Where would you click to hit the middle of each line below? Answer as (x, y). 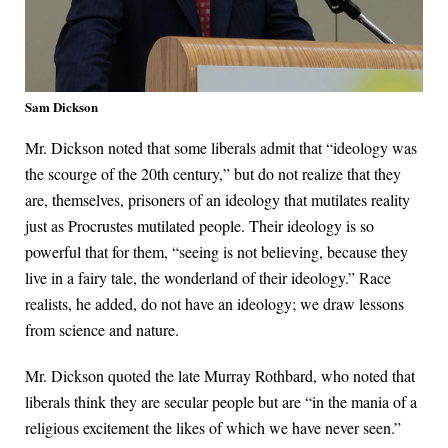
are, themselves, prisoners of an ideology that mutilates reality (217, 200)
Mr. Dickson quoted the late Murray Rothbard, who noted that (220, 376)
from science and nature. (102, 330)
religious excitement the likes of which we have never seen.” (213, 428)
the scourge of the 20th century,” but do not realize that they (213, 174)
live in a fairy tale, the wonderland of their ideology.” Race (208, 278)
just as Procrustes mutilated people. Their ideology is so (199, 226)
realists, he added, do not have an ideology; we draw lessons (214, 304)
